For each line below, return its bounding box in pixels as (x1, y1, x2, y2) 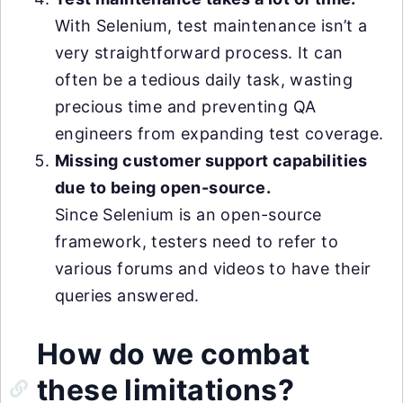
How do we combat (37, 336, 310, 372)
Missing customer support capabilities (55, 151, 368, 170)
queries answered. (55, 286, 200, 305)
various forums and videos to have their (55, 259, 372, 278)
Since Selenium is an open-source (55, 205, 322, 224)
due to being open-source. (55, 178, 271, 197)
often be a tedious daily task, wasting (55, 70, 354, 89)
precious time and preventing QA (55, 97, 317, 116)
